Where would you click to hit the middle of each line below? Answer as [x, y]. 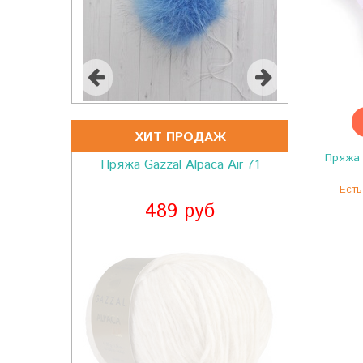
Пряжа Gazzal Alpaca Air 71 [180, 165]
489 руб [180, 211]
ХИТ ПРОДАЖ [180, 137]
